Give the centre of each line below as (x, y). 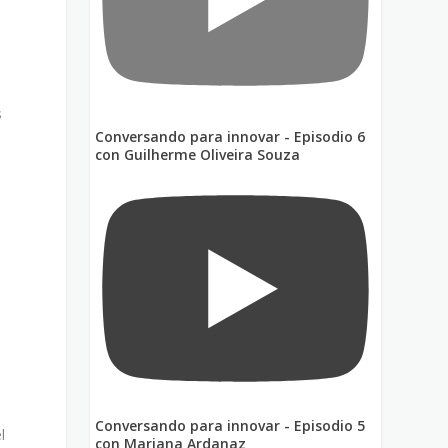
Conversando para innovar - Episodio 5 (230, 425)
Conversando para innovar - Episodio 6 (230, 136)
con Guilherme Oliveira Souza (198, 154)
